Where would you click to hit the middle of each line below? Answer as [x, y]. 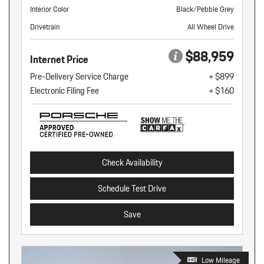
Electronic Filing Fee [65, 90]
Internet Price [59, 59]
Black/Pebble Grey [205, 9]
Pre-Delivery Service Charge [79, 76]
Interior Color [49, 9]
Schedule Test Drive [132, 188]
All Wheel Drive [211, 27]
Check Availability [132, 162]
